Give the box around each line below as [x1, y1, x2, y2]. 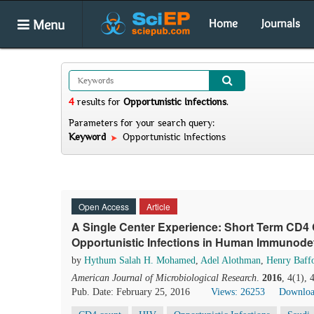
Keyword [69, 131, 109, 142]
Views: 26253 [211, 287, 265, 297]
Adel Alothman [200, 255, 261, 266]
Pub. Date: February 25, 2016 [71, 287, 190, 297]
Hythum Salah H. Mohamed [84, 255, 196, 266]
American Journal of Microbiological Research [71, 273, 257, 283]
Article [146, 200, 170, 212]
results [74, 96, 108, 107]
